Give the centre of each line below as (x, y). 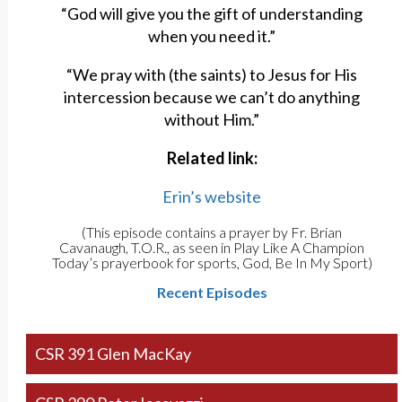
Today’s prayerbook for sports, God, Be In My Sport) (212, 263)
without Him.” (212, 120)
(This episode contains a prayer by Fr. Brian (212, 232)
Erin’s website (212, 197)
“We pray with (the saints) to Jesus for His (212, 75)
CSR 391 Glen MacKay (113, 354)
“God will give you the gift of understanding (212, 14)
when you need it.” (212, 36)
